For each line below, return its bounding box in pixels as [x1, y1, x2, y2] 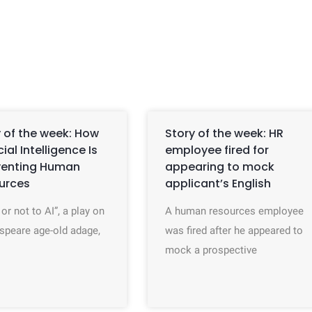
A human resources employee [165, 205, 304, 217]
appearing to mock [165, 159, 275, 175]
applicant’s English [165, 175, 272, 192]
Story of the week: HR [165, 125, 284, 141]
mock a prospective [165, 244, 258, 256]
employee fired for [165, 142, 270, 158]
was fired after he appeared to [165, 224, 304, 237]
